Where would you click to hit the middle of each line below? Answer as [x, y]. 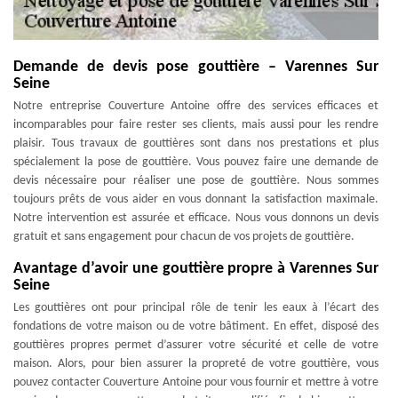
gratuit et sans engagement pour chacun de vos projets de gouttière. [184, 237]
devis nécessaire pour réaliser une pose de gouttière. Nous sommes [196, 181]
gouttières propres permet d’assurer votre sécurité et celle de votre [196, 345]
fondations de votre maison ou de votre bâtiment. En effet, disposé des [196, 326]
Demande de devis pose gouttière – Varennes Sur [196, 67]
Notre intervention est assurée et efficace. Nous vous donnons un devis [196, 218]
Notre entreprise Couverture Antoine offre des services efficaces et [196, 106]
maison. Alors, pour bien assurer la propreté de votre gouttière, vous [196, 364]
